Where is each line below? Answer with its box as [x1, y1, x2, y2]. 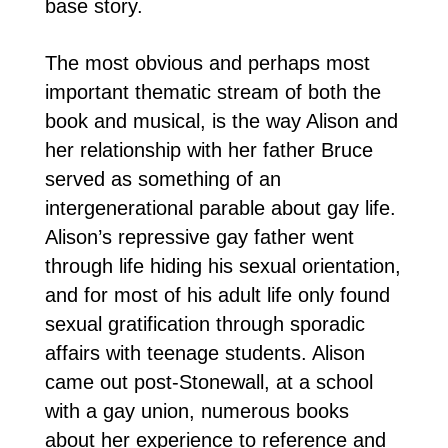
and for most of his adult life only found [44, 283, 390, 306]
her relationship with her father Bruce [44, 138, 373, 161]
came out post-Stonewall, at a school [44, 370, 373, 393]
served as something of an [44, 167, 281, 190]
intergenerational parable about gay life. [44, 196, 396, 219]
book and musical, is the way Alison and [44, 109, 398, 132]
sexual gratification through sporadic [44, 312, 365, 335]
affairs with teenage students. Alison [44, 341, 365, 364]
